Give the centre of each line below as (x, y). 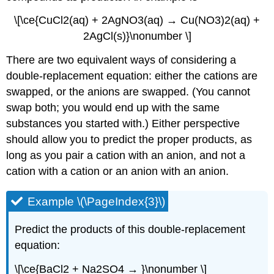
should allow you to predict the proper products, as (129, 140)
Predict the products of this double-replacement (130, 230)
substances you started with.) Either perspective (123, 124)
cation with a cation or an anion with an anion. (118, 172)
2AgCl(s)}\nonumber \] (137, 36)
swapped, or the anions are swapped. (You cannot (128, 92)
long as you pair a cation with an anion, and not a (126, 156)
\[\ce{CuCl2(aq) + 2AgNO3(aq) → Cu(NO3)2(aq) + (137, 20)
